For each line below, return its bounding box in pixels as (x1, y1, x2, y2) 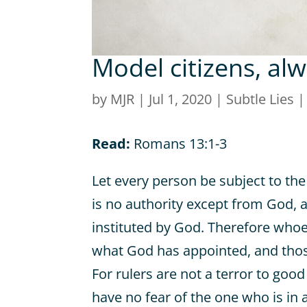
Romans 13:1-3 (130, 134, 228, 153)
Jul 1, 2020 (149, 90, 212, 109)
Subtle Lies (226, 90, 295, 109)
